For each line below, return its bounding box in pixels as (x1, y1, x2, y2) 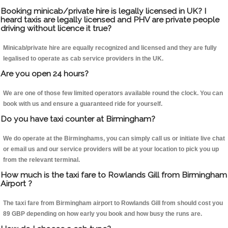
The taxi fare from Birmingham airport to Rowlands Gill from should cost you (3, 199, 223, 207)
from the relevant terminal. (3, 156, 80, 164)
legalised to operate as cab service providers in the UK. (3, 55, 163, 63)
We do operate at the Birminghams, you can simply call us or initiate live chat (3, 135, 225, 142)
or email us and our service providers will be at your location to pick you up (3, 146, 219, 153)
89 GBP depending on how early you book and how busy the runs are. (3, 210, 202, 218)
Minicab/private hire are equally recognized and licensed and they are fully (3, 44, 217, 52)
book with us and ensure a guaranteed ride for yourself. (3, 100, 162, 108)
